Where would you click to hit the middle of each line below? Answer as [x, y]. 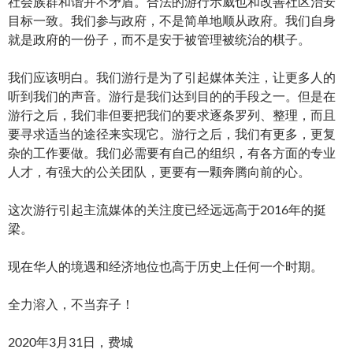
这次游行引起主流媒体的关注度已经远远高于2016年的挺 [167, 210]
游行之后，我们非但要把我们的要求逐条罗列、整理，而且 [172, 115]
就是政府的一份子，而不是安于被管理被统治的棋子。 [159, 39]
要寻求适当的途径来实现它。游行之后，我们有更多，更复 [172, 134]
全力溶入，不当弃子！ [71, 304]
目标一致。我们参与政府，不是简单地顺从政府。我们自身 [172, 20]
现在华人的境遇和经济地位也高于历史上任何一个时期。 [165, 266]
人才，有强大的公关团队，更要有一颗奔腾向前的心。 [159, 172]
